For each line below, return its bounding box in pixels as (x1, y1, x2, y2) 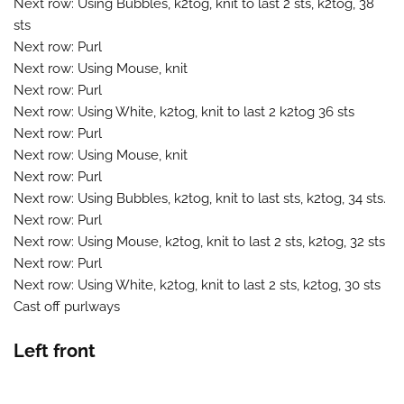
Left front (14, 339, 96, 362)
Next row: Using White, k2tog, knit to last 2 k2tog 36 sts (14, 103, 354, 120)
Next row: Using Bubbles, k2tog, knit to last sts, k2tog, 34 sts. (14, 189, 386, 207)
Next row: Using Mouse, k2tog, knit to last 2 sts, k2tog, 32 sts (14, 233, 385, 250)
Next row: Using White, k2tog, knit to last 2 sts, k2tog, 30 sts (14, 276, 381, 293)
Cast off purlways (14, 298, 120, 315)
